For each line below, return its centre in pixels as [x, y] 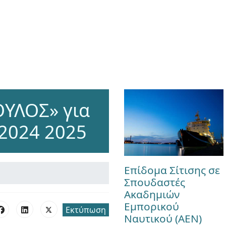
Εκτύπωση [86, 210]
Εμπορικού [151, 206]
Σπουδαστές [154, 182]
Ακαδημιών [152, 194]
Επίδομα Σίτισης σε [172, 170]
